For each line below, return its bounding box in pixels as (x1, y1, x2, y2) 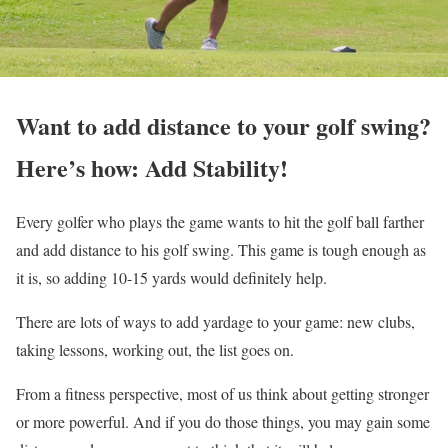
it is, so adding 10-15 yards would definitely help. (16, 267, 327, 289)
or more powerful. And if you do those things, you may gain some (16, 411, 430, 433)
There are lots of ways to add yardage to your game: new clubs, (16, 311, 415, 333)
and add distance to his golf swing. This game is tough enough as (16, 239, 426, 261)
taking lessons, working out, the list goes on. (16, 339, 294, 361)
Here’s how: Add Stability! (16, 149, 288, 185)
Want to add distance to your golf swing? (16, 107, 431, 143)
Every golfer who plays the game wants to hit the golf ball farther (16, 211, 424, 233)
